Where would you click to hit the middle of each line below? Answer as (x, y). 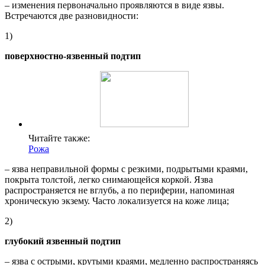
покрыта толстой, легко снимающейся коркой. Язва (109, 179)
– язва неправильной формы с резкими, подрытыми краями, (126, 169)
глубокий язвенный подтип (63, 241)
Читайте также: (59, 138)
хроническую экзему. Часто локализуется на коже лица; (117, 201)
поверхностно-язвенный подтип (73, 56)
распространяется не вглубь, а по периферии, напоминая (119, 190)
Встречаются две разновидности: (72, 15)
